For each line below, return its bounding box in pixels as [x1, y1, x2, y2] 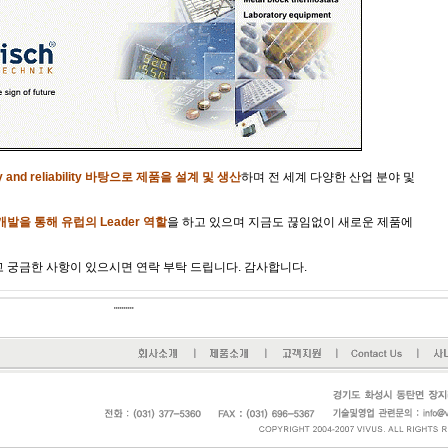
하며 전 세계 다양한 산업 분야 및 [240, 170, 415, 184]
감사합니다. [243, 260, 307, 274]
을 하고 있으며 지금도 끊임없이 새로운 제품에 [166, 215, 413, 229]
